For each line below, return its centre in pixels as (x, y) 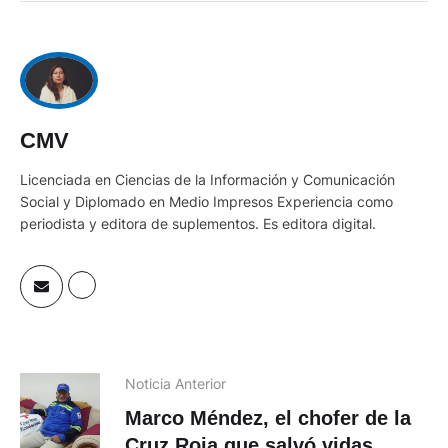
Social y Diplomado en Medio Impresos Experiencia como (206, 201)
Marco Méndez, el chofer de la (268, 417)
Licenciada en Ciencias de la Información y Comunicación (207, 179)
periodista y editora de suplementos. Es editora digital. (198, 223)
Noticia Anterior (175, 383)
